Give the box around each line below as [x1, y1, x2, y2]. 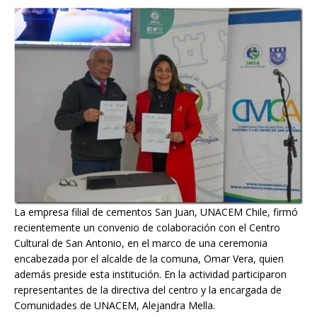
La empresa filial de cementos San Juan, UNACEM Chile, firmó [14, 205, 298, 219]
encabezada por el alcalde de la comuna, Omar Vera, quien [14, 252, 284, 266]
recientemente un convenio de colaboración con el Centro [14, 221, 280, 235]
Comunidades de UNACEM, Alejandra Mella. [14, 299, 215, 313]
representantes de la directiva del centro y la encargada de [14, 283, 282, 297]
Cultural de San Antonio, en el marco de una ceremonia [14, 236, 267, 250]
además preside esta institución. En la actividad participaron [14, 267, 287, 282]
